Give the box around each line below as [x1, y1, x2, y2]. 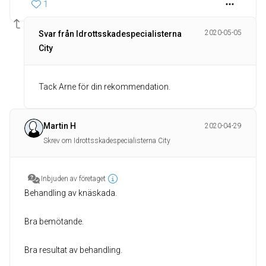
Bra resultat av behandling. [24, 245, 122, 255]
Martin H [43, 121, 76, 131]
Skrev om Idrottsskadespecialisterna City [43, 137, 170, 145]
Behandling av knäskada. [24, 188, 117, 198]
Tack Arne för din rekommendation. [39, 82, 170, 92]
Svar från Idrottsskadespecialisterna [39, 29, 182, 39]
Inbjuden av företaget [41, 175, 106, 183]
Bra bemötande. [24, 217, 84, 227]
